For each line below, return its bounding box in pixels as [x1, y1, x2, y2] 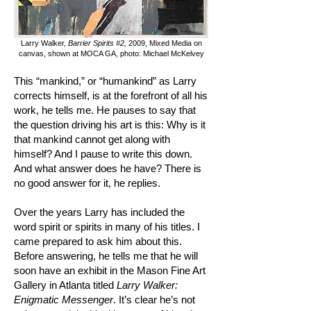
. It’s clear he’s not [113, 294, 195, 305]
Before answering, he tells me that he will [14, 250, 198, 262]
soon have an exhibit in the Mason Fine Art [14, 264, 205, 276]
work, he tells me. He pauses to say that [14, 104, 196, 116]
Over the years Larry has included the [14, 206, 185, 218]
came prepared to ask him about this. [14, 235, 182, 247]
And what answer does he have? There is [14, 162, 201, 174]
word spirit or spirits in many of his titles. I [14, 221, 200, 233]
